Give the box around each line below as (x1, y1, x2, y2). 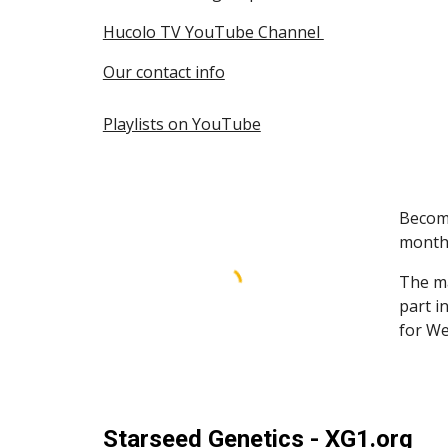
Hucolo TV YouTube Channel (102, 20, 324, 43)
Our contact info (102, 60, 225, 83)
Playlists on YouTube (102, 112, 261, 135)
